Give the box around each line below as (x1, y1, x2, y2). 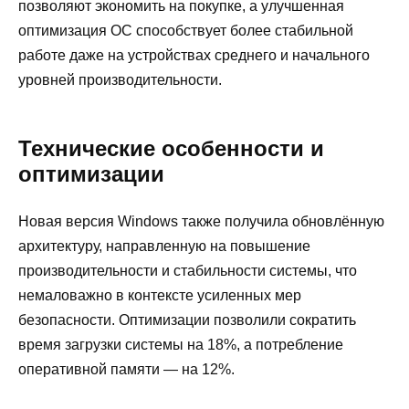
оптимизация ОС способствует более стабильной (18, 23, 353, 39)
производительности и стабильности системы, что (18, 263, 357, 279)
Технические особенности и (18, 136, 324, 162)
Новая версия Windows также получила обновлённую (18, 214, 384, 230)
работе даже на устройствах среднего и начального (18, 47, 370, 64)
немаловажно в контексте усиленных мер (18, 288, 301, 304)
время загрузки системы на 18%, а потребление (18, 337, 343, 353)
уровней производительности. (18, 72, 222, 89)
